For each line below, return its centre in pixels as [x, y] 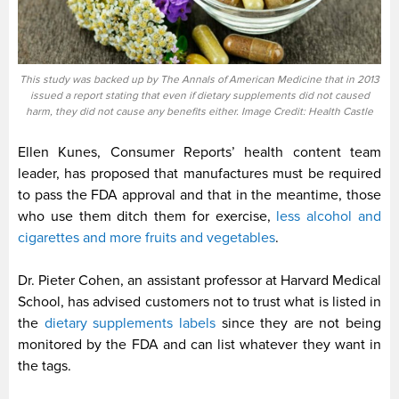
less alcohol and [326, 216]
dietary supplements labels [130, 323]
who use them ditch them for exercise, [144, 216]
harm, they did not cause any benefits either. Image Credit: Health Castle [199, 111]
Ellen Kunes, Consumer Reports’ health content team [199, 152]
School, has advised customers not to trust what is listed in [199, 301]
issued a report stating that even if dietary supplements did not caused [199, 95]
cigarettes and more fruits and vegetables [147, 237]
